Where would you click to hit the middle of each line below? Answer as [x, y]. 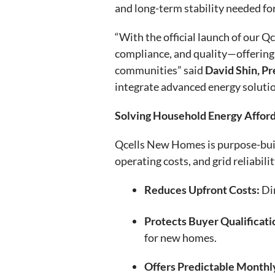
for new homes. [180, 237]
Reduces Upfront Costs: [202, 189]
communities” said [159, 70]
